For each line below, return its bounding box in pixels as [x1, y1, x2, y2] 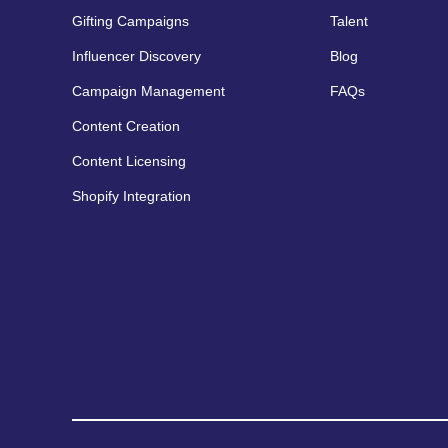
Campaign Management [72, 82, 225, 99]
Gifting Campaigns [72, 12, 189, 29]
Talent [329, 12, 368, 29]
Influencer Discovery [72, 47, 201, 64]
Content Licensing [72, 152, 186, 169]
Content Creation [72, 117, 180, 134]
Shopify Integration [72, 187, 191, 204]
